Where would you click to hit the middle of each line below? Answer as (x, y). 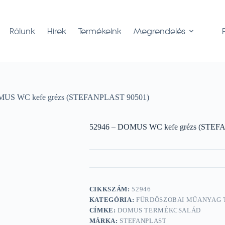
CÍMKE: (103, 210)
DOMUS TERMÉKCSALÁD (159, 210)
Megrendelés (160, 31)
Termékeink (100, 31)
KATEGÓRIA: (113, 200)
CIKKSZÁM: (110, 189)
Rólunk (22, 31)
